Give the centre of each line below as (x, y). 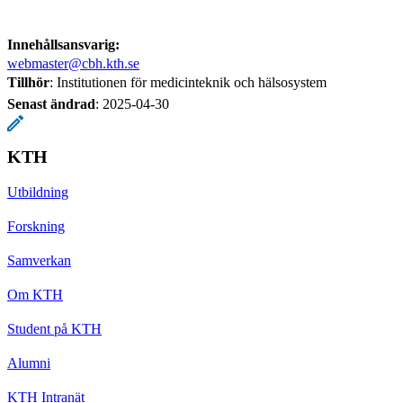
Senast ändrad (51, 103)
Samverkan (39, 260)
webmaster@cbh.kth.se (73, 63)
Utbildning (38, 192)
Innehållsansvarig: (63, 44)
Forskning (36, 226)
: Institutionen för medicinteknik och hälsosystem (188, 82)
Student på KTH (54, 328)
